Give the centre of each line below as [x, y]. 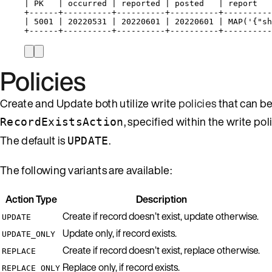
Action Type [31, 199]
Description [161, 199]
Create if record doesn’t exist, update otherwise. [161, 216]
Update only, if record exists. [120, 233]
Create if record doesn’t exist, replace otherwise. [161, 250]
